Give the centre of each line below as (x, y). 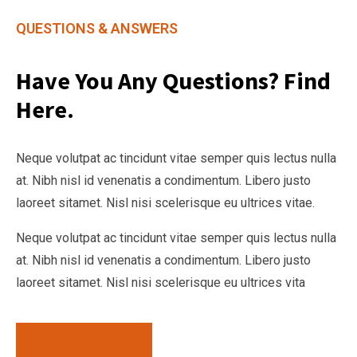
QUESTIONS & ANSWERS (97, 29)
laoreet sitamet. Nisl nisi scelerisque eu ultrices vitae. (165, 203)
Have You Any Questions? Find (173, 81)
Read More (75, 343)
